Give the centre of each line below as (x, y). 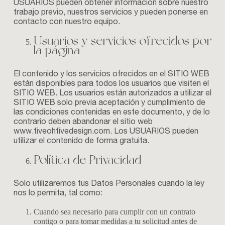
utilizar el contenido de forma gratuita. (81, 142)
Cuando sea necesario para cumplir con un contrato (114, 212)
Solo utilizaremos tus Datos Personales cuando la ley (109, 184)
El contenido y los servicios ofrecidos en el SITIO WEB (111, 75)
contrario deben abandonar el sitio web (83, 123)
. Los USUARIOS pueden (154, 132)
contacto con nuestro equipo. (67, 23)
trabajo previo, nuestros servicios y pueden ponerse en (110, 13)
